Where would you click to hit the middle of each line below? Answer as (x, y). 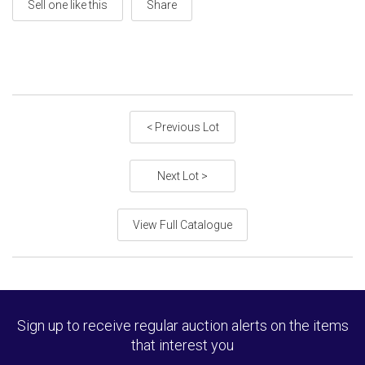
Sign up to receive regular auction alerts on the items (182, 325)
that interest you (182, 345)
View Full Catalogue (182, 224)
